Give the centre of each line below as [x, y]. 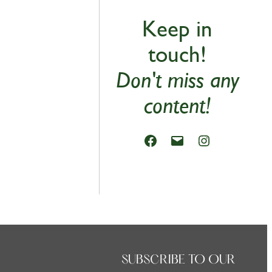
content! [177, 106]
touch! [177, 54]
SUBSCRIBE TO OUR [178, 261]
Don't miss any [177, 80]
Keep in [177, 29]
